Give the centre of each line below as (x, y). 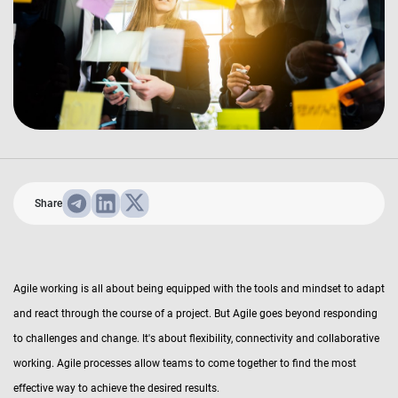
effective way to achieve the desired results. (116, 388)
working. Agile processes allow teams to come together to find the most (185, 363)
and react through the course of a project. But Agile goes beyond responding (195, 313)
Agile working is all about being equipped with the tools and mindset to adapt (199, 288)
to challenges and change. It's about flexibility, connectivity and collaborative (196, 338)
